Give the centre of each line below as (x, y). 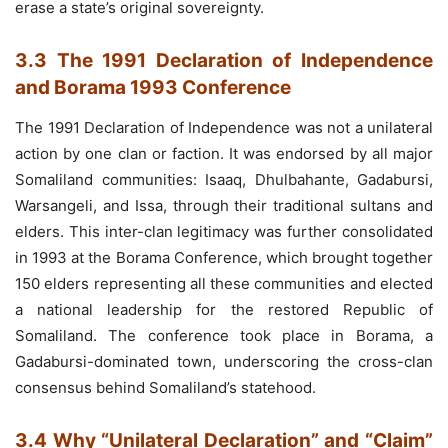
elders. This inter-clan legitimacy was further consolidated (224, 231)
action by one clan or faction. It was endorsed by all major (224, 153)
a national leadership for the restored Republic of (224, 309)
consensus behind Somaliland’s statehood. (165, 387)
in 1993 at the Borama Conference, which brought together (224, 257)
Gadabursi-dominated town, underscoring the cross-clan (224, 361)
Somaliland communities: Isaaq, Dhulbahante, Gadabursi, (224, 179)
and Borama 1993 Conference (153, 87)
